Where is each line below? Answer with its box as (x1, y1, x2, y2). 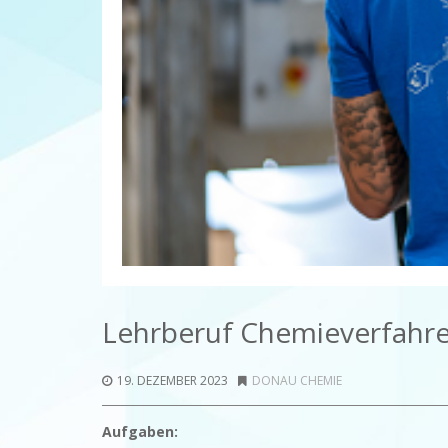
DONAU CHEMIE (252, 372, 342, 390)
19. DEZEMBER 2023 (117, 372, 228, 390)
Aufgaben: (102, 422, 178, 442)
